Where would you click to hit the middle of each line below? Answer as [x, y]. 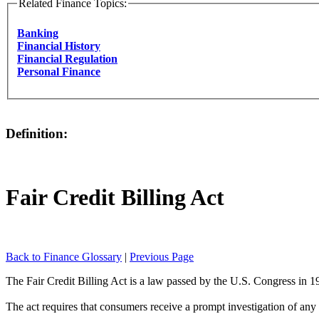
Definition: [37, 133]
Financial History [59, 46]
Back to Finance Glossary [64, 257]
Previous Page [162, 257]
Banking [38, 33]
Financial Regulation [67, 58]
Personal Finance [59, 71]
